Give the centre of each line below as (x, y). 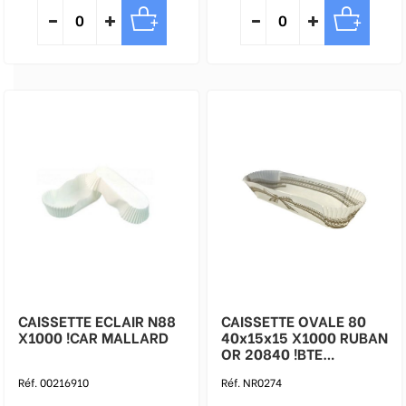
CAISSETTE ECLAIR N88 (97, 320)
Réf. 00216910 (53, 382)
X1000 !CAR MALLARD (93, 337)
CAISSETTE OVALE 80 (294, 320)
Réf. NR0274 (251, 382)
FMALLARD (258, 369)
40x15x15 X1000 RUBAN (304, 337)
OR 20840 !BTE (272, 353)
